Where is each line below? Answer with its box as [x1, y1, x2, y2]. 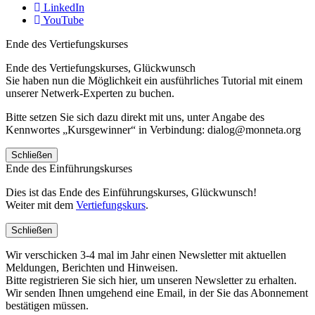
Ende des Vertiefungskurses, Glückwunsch [6, 62, 195, 75]
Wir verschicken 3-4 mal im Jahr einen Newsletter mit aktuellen [6, 249, 286, 262]
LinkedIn [41, 1, 84, 14]
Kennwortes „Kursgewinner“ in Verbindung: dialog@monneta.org [6, 124, 301, 136]
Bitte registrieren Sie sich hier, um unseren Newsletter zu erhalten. [6, 274, 297, 287]
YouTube [41, 14, 84, 27]
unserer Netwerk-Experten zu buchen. [6, 87, 174, 100]
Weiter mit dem [6, 199, 76, 212]
